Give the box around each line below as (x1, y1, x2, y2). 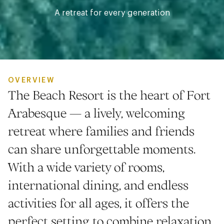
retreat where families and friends (8, 123, 194, 138)
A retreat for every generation (54, 8, 170, 17)
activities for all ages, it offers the (8, 195, 189, 210)
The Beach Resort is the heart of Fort (8, 87, 210, 102)
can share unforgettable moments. (8, 141, 195, 156)
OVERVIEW (8, 76, 55, 84)
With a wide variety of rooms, (8, 159, 164, 174)
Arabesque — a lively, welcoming (8, 105, 185, 120)
